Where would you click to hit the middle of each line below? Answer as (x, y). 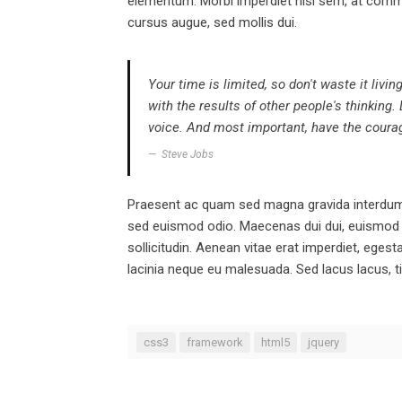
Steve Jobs (188, 154)
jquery (323, 342)
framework (215, 342)
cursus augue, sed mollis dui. (212, 22)
